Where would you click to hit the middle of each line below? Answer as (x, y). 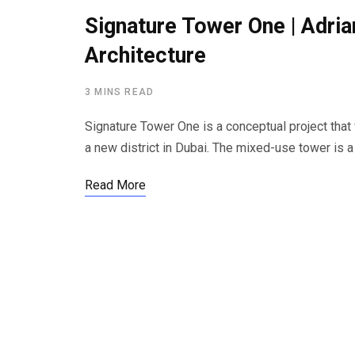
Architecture (145, 55)
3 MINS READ (120, 92)
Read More (115, 185)
